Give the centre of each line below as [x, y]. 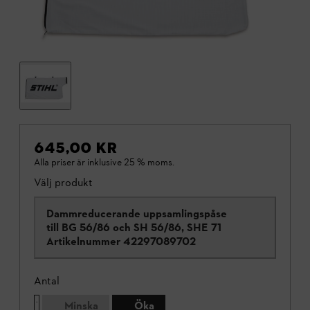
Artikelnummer [83, 241]
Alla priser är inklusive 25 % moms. [104, 162]
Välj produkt [63, 182]
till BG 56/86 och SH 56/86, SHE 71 [134, 227]
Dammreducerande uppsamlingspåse [137, 213]
